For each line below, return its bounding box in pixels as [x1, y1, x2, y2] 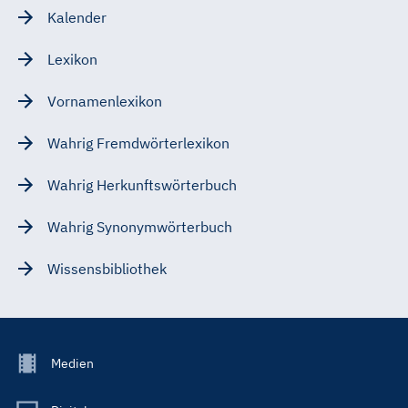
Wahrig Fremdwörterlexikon [47, 133, 229, 152]
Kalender [47, 7, 107, 26]
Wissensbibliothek [47, 259, 167, 278]
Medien [51, 354, 94, 372]
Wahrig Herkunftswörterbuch [47, 175, 237, 194]
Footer [15, 352, 58, 371]
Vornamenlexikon [47, 91, 162, 110]
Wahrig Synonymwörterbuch [47, 217, 232, 236]
